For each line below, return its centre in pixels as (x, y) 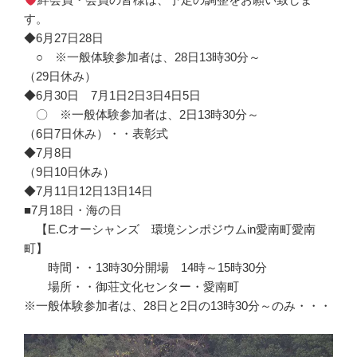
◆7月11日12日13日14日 (88, 191)
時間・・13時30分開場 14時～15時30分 (145, 268)
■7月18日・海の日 (73, 210)
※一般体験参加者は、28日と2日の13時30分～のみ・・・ (178, 306)
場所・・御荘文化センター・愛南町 (131, 287)
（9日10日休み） (69, 172)
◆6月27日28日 (64, 38)
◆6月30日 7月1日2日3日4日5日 (112, 96)
